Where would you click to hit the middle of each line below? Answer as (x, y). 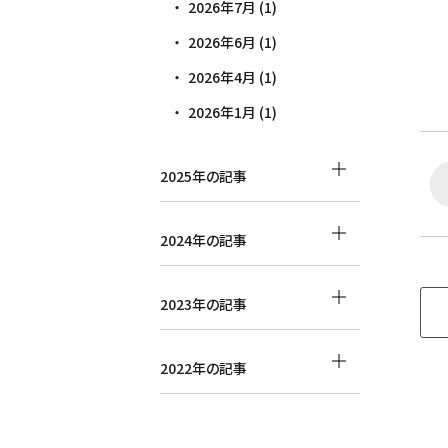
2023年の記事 (203, 303)
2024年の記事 (203, 239)
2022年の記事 (203, 367)
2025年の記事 (203, 175)
